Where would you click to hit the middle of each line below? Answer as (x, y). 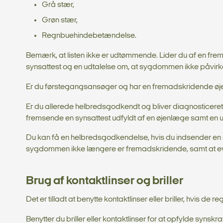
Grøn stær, (60, 21)
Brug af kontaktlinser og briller (105, 181)
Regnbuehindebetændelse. (89, 36)
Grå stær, (58, 5)
